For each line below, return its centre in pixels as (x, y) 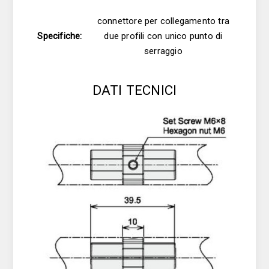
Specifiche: (60, 36)
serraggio (163, 51)
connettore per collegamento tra (163, 21)
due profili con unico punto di (163, 36)
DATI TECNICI (134, 90)
